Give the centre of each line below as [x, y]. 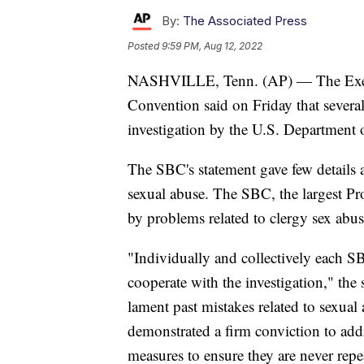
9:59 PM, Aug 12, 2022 [212, 45]
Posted [145, 45]
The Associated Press [245, 20]
